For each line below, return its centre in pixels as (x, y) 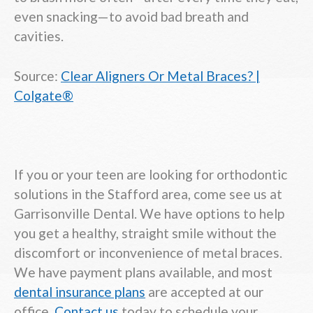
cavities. (39, 36)
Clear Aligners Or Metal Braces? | (160, 75)
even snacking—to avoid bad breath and (131, 16)
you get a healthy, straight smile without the (145, 233)
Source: (37, 75)
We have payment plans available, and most (143, 272)
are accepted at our (204, 292)
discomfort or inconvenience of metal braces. (148, 253)
